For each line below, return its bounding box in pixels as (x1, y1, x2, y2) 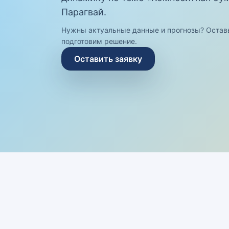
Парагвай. (61, 7, 106, 17)
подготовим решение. (61, 37, 137, 45)
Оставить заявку (74, 54, 142, 64)
